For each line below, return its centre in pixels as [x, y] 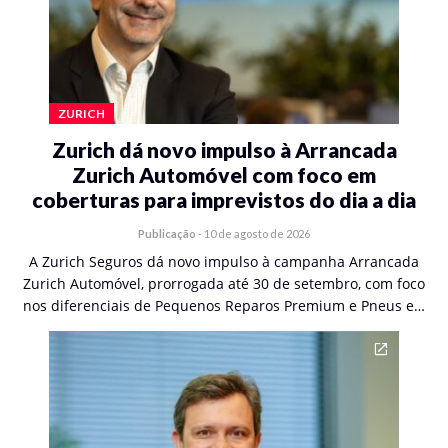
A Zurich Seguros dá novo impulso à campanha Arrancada [224, 261]
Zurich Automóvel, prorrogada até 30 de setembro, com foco [224, 283]
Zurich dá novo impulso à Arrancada [224, 149]
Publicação [167, 233]
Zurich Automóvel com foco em [224, 174]
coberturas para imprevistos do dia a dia [224, 199]
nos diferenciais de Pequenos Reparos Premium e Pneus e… [224, 305]
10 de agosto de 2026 [257, 233]
